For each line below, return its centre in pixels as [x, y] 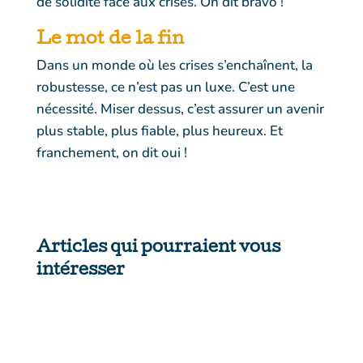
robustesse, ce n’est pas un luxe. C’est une [165, 87]
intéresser [80, 271]
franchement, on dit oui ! [111, 152]
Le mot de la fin [110, 40]
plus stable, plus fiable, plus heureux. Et [159, 130]
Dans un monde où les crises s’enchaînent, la [174, 65]
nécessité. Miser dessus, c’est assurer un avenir [180, 109]
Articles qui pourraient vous [158, 248]
